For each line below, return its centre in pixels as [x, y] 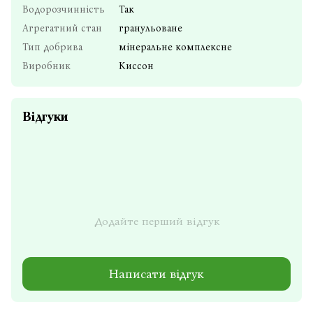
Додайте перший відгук [156, 221]
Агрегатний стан [62, 29]
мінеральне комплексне [175, 48]
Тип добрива [52, 48]
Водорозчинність [64, 10]
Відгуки [45, 117]
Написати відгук [156, 274]
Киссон [136, 66]
